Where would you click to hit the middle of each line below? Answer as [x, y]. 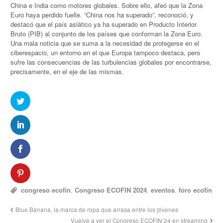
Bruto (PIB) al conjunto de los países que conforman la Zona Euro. [107, 34]
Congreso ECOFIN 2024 [111, 190]
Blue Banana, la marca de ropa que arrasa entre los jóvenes [97, 209]
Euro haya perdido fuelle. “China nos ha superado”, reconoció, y [102, 15]
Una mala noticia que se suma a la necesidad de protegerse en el [105, 43]
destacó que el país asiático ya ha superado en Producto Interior [104, 24]
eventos [163, 190]
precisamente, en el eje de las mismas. [67, 72]
